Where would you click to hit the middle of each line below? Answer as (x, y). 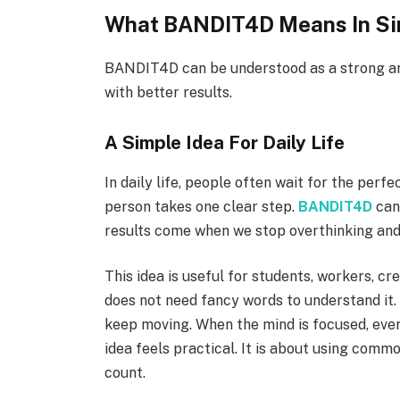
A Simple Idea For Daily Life (225, 143)
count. (125, 373)
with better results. (169, 93)
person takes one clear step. (202, 206)
